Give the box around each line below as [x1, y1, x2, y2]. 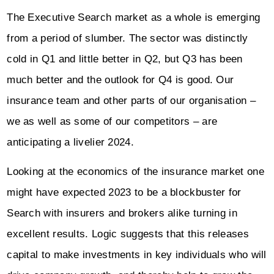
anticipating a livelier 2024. [7, 136, 144, 148]
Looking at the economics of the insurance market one [7, 165, 264, 177]
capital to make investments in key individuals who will [7, 248, 267, 261]
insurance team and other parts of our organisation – [7, 94, 256, 106]
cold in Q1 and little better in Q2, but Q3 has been [7, 53, 243, 65]
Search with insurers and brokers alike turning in [7, 207, 237, 219]
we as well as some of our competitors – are [7, 115, 218, 127]
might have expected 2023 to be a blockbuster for [7, 186, 242, 198]
